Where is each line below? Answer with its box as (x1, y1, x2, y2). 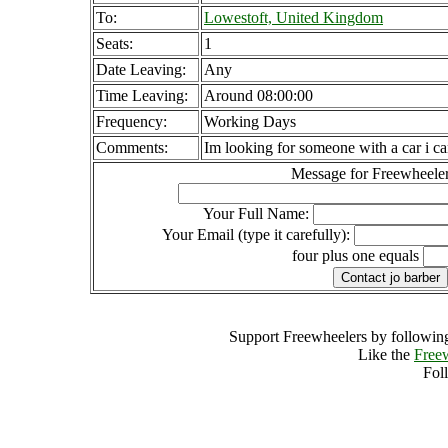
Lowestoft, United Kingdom (204, 9, 383, 26)
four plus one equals (292, 247, 423, 264)
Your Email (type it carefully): (161, 226, 354, 243)
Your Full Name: (202, 205, 313, 222)
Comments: (96, 139, 168, 156)
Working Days (204, 113, 296, 130)
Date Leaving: (96, 61, 186, 78)
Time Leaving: (96, 87, 188, 104)
